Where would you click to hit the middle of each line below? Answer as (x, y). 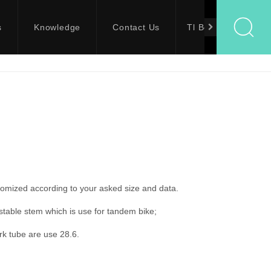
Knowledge (57, 27)
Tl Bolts (203, 27)
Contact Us (136, 27)
